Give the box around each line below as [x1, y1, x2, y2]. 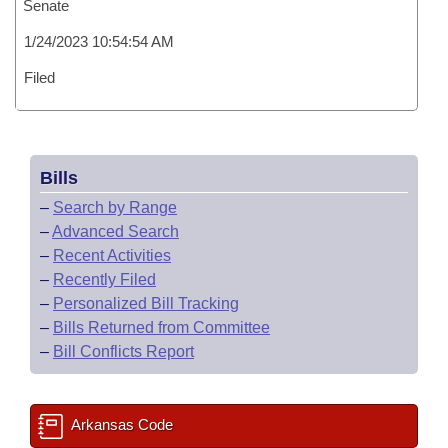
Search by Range [53, 199, 177, 216]
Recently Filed [53, 271, 156, 288]
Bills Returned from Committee [53, 319, 270, 336]
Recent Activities [53, 247, 171, 264]
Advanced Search [52, 223, 179, 240]
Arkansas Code [68, 416, 173, 433]
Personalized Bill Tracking [53, 295, 239, 312]
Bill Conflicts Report [53, 343, 194, 360]
